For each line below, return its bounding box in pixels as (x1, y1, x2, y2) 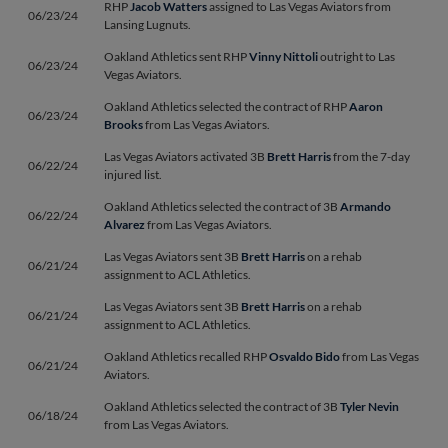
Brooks (104, 117, 143, 132)
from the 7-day (331, 149, 410, 164)
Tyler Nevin (340, 399, 399, 414)
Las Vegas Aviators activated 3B (104, 149, 267, 164)
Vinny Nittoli (249, 49, 318, 64)
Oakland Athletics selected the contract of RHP (104, 99, 349, 114)
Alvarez (104, 217, 145, 232)
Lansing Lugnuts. (104, 17, 191, 32)
